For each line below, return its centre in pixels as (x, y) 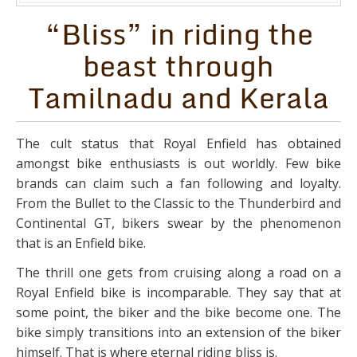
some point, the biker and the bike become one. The (178, 313)
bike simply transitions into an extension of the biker (178, 333)
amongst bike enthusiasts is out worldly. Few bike (178, 163)
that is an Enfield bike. (81, 243)
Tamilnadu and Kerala (178, 98)
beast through (178, 66)
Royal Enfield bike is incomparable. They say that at (178, 293)
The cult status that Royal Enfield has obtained (178, 143)
